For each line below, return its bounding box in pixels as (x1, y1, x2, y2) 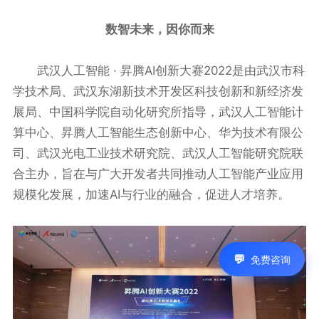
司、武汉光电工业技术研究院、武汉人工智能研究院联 (12, 145, 303, 160)
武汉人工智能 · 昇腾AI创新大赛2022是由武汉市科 (12, 63, 305, 78)
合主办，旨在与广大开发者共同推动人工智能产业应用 (12, 166, 303, 181)
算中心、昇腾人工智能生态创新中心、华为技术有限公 (12, 125, 303, 140)
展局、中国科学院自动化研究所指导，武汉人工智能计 (12, 104, 303, 119)
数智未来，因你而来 (105, 21, 214, 36)
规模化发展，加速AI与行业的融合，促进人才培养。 (12, 187, 290, 202)
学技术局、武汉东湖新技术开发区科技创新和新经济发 (12, 83, 303, 98)
